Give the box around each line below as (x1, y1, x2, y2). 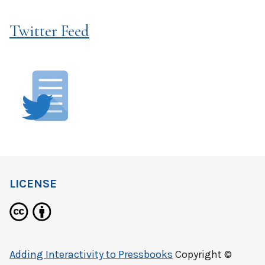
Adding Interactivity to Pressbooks (9, 248, 173, 261)
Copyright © (173, 248, 232, 261)
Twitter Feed (9, 21, 89, 41)
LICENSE (9, 177, 57, 190)
